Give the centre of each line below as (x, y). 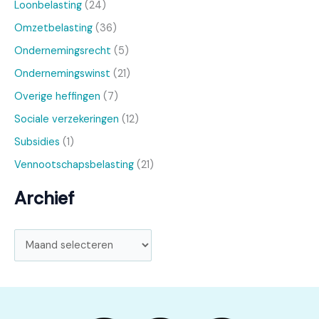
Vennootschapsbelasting (74, 164)
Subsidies (37, 142)
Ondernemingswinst (62, 73)
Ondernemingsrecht (63, 51)
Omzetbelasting (53, 28)
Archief (44, 198)
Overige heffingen (57, 96)
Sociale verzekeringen (67, 119)
